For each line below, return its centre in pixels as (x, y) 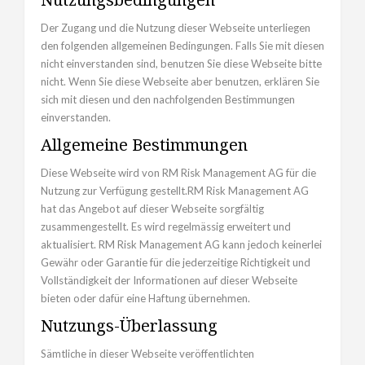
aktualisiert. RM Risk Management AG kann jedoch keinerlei (181, 245)
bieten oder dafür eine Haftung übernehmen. (145, 299)
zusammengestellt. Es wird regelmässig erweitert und (166, 227)
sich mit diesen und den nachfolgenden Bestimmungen (168, 100)
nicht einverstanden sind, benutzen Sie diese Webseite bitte (181, 64)
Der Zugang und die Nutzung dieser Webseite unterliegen (176, 28)
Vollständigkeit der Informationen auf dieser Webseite (169, 281)
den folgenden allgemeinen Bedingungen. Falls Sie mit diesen (182, 46)
